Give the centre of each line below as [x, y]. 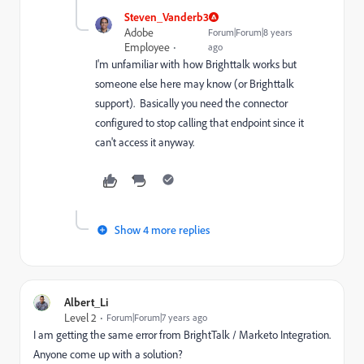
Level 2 [80, 317]
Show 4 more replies [162, 230]
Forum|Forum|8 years [250, 32]
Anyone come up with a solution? [108, 354]
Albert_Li [86, 302]
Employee [147, 47]
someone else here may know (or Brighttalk [195, 83]
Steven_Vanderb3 [167, 17]
